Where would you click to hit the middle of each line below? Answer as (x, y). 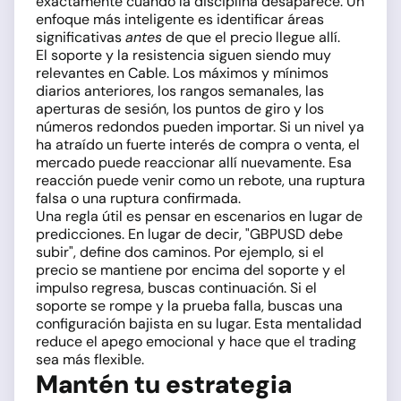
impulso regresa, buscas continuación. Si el (176, 288)
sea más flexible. (90, 360)
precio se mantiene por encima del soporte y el (191, 270)
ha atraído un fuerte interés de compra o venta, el (198, 145)
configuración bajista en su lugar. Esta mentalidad (199, 324)
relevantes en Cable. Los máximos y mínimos (182, 73)
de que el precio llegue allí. (251, 38)
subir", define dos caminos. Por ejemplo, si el (180, 252)
